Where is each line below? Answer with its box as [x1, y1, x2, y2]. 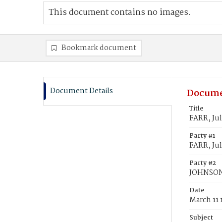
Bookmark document [61, 42, 136, 54]
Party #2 [189, 158, 216, 168]
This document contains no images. [49, 6, 191, 19]
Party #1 [189, 131, 215, 141]
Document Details [50, 85, 113, 97]
